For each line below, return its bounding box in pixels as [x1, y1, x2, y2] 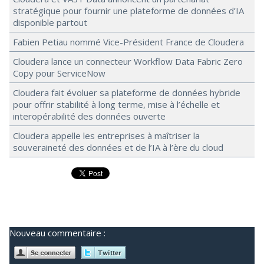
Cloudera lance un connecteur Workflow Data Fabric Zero [13, 55, 243, 67]
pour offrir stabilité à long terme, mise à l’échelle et [13, 98, 220, 110]
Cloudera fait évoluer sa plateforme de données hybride [13, 87, 240, 98]
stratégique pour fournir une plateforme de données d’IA [13, 5, 244, 16]
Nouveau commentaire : [9, 227, 105, 239]
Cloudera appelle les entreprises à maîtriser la [13, 130, 200, 141]
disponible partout [13, 16, 87, 28]
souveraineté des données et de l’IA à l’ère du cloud [13, 141, 223, 153]
